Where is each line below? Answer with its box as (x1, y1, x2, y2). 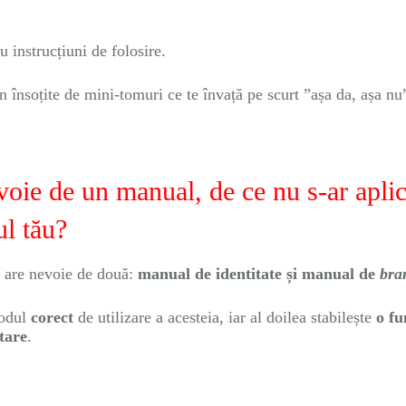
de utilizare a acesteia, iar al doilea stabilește (78, 308, 376, 326)
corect (31, 308, 78, 326)
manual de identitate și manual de (138, 265, 380, 283)
